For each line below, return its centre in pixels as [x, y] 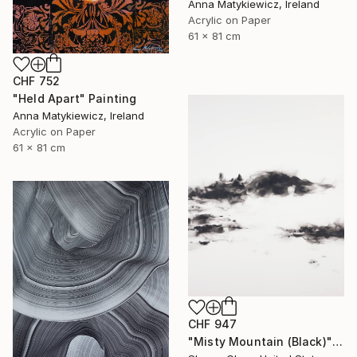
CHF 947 [213, 324]
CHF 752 [37, 80]
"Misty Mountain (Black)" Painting [337, 341]
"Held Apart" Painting [75, 98]
